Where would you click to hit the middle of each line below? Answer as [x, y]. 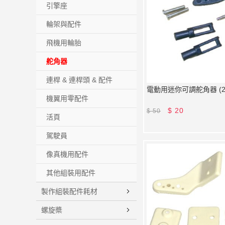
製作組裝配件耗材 [69, 191]
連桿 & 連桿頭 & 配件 [79, 80]
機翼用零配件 [67, 98]
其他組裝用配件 [71, 173]
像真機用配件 [67, 154]
